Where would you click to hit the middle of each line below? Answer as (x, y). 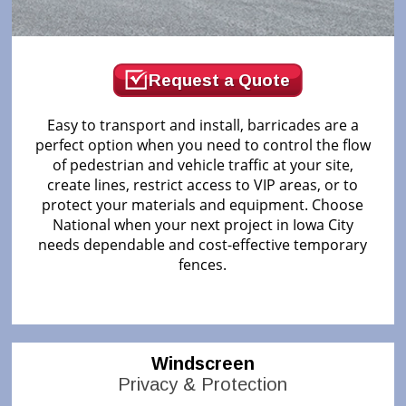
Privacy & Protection (203, 384)
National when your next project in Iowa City (203, 224)
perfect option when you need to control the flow (203, 145)
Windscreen (203, 363)
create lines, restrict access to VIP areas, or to (203, 184)
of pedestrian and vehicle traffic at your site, (203, 164)
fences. (203, 264)
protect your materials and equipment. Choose (203, 204)
